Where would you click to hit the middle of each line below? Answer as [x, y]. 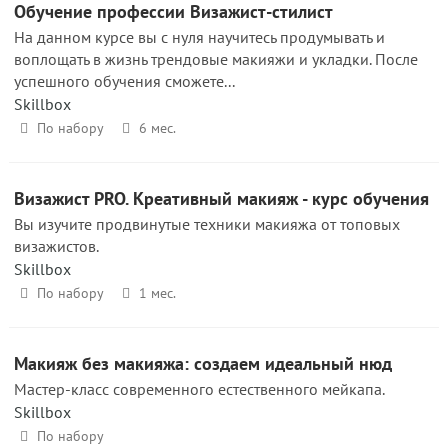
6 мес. [157, 128]
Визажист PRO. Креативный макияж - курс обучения [221, 198]
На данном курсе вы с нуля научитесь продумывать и [199, 37]
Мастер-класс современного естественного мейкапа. [199, 389]
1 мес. [157, 293]
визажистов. [56, 246]
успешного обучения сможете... [124, 81]
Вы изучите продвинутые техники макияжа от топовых [207, 224]
